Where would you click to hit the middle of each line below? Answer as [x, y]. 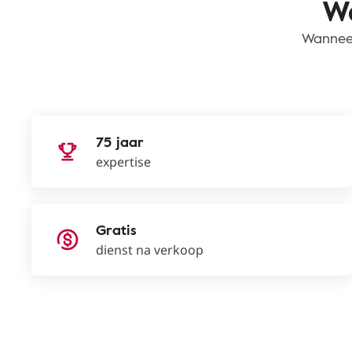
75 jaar [120, 141]
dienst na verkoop [150, 250]
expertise [123, 162]
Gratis [116, 229]
